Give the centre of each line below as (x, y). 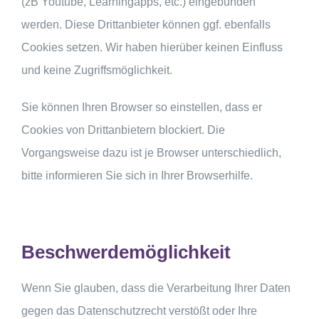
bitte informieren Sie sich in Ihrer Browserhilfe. (137, 176)
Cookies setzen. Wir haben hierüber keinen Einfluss (152, 48)
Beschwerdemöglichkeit (126, 252)
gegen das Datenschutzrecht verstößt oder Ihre (139, 310)
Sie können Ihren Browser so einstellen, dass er (142, 108)
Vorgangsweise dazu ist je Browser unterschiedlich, (151, 153)
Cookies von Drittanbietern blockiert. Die (123, 130)
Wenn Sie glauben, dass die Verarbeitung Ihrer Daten (156, 288)
